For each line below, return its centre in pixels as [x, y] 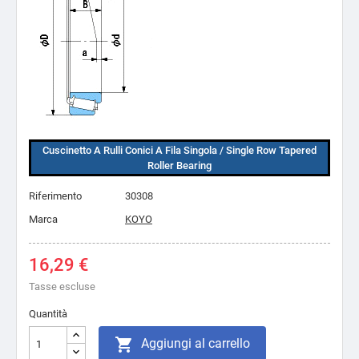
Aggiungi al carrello [196, 343]
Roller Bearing [179, 165]
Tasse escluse [62, 286]
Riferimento [55, 196]
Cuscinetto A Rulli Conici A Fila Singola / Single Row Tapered [179, 150]
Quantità [48, 314]
